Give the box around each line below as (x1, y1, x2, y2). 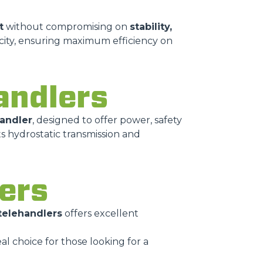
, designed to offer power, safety (32, 114, 182, 126)
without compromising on (4, 21, 130, 32)
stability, (130, 21, 172, 32)
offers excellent (62, 208, 139, 219)
